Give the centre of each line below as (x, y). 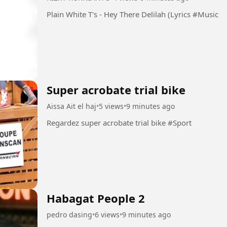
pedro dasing (69, 214)
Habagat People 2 (96, 198)
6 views (107, 214)
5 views (111, 106)
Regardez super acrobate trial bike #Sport (180, 122)
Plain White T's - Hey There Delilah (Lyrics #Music (205, 14)
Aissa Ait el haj (71, 106)
